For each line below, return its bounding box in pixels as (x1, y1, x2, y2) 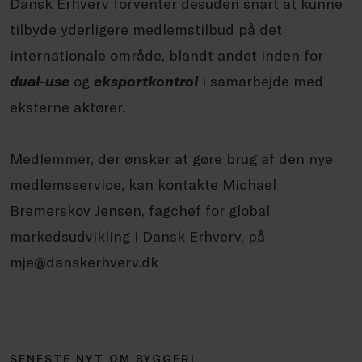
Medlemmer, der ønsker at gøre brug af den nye (10, 149, 333, 168)
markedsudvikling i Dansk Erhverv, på (10, 227, 265, 246)
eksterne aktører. (10, 98, 125, 116)
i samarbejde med (198, 72, 323, 90)
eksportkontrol (94, 72, 198, 90)
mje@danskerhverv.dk (10, 253, 158, 271)
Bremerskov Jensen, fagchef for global (10, 201, 270, 220)
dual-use (10, 72, 69, 90)
